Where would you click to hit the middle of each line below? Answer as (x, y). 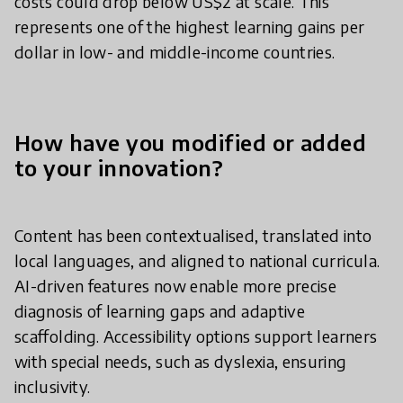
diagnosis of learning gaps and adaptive (160, 311)
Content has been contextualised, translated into (193, 235)
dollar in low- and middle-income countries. (175, 52)
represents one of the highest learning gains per (190, 27)
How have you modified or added (191, 142)
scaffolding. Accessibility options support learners (196, 336)
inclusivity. (53, 386)
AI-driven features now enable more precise (176, 286)
